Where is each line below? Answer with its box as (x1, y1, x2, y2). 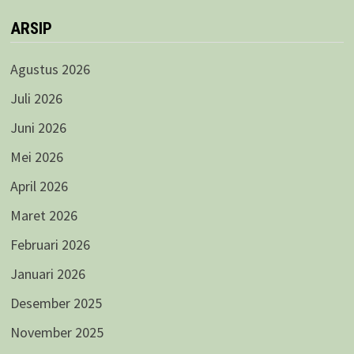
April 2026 (9, 176, 68, 195)
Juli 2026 (9, 88, 62, 107)
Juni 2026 (9, 118, 66, 137)
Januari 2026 (9, 264, 85, 283)
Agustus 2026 (9, 59, 90, 78)
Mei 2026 (9, 147, 63, 166)
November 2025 (9, 322, 104, 341)
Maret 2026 (9, 205, 77, 224)
